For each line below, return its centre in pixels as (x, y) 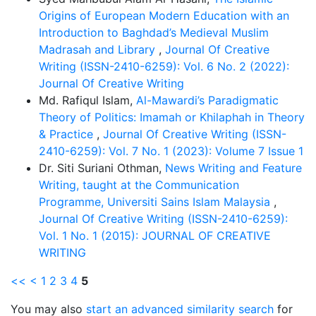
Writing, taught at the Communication (139, 185)
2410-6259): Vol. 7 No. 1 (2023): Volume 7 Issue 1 (171, 151)
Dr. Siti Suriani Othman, (102, 168)
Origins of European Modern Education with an (164, 16)
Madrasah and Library (99, 49)
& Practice (68, 134)
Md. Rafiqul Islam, (87, 100)
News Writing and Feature (233, 168)
